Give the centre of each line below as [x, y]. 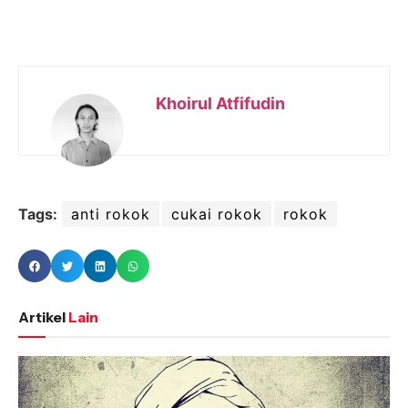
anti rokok [111, 214]
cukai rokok [217, 214]
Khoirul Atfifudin [220, 104]
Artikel [42, 317]
